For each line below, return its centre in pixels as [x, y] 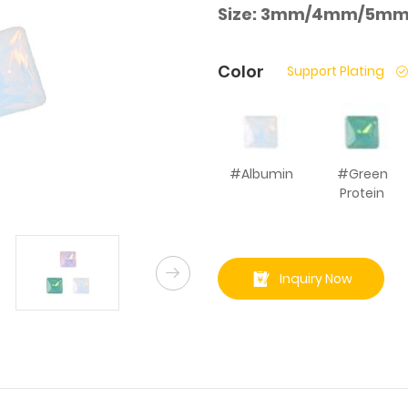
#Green [362, 174]
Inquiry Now [316, 278]
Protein [362, 194]
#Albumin [261, 174]
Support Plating [336, 71]
